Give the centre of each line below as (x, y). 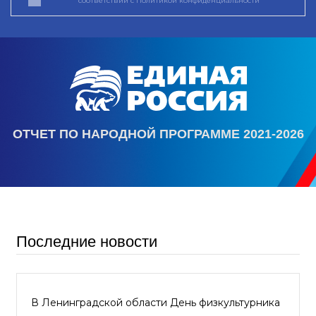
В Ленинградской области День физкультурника (156, 303)
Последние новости (87, 242)
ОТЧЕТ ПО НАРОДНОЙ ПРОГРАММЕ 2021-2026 (158, 134)
